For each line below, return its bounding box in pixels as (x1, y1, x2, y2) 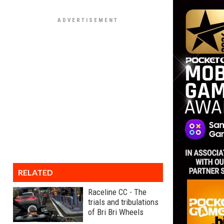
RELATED (18, 167, 53, 177)
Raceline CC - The (88, 187, 146, 197)
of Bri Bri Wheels (88, 207, 143, 217)
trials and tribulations (88, 197, 158, 207)
